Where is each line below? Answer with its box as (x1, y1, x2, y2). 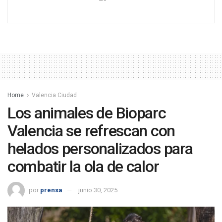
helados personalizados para (7, 139, 193, 159)
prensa (40, 186, 62, 194)
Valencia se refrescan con (7, 121, 175, 141)
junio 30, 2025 (78, 186, 117, 194)
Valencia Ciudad (32, 92, 77, 99)
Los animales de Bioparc (7, 104, 166, 123)
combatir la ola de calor (7, 157, 159, 176)
